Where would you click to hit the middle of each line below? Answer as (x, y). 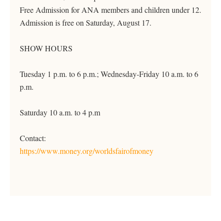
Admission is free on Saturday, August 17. (86, 22)
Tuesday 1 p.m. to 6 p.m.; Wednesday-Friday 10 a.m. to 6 (109, 74)
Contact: (33, 138)
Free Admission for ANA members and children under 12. (110, 10)
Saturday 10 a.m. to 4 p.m (60, 112)
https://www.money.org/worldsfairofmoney (87, 151)
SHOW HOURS (46, 48)
